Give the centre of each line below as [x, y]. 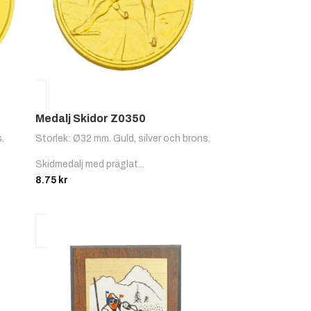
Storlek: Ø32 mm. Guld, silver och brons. [123, 139]
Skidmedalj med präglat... [90, 165]
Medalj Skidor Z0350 [91, 119]
